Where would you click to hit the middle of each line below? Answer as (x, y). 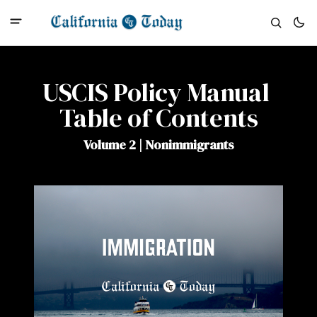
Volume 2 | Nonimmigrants (158, 144)
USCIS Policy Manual (156, 92)
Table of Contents (158, 118)
